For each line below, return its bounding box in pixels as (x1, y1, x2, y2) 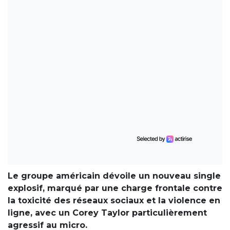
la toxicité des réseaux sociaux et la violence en (8, 196, 220, 206)
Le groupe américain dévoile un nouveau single (8, 171, 221, 181)
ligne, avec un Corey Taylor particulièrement (8, 208, 207, 218)
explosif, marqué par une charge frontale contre (8, 183, 222, 194)
